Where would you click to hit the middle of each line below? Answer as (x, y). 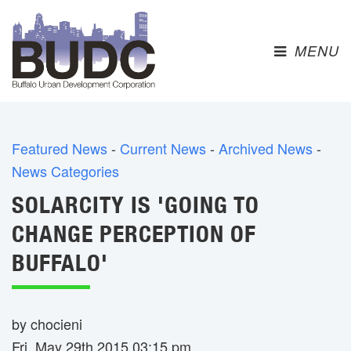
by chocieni (47, 324)
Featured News (60, 148)
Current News (163, 148)
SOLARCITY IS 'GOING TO (136, 204)
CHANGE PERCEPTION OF (134, 233)
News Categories (65, 171)
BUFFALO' (60, 262)
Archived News (266, 148)
